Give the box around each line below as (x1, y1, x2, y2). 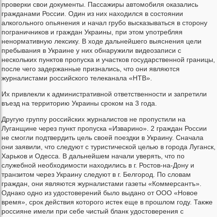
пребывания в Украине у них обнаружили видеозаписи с (1, 46, 181, 55)
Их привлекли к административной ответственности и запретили (1, 90, 207, 98)
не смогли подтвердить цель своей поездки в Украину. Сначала (1, 134, 203, 142)
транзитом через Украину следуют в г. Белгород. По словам (1, 170, 191, 179)
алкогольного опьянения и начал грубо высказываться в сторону (1, 19, 207, 27)
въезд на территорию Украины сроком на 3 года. (1, 99, 157, 108)
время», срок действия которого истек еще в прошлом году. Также (1, 198, 213, 206)
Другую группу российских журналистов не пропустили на (1, 115, 186, 124)
